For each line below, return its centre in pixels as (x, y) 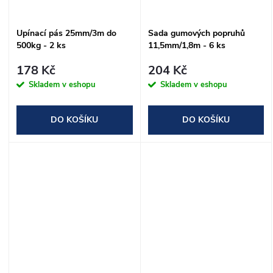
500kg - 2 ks (41, 46)
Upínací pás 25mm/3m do (66, 34)
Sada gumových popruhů (196, 34)
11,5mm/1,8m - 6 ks (186, 46)
